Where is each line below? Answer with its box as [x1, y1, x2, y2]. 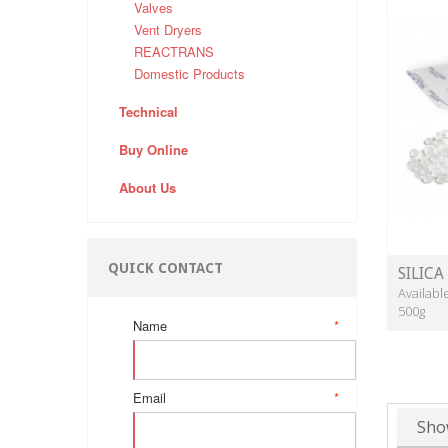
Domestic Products [134, 64, 245, 84]
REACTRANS [134, 42, 214, 62]
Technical [119, 102, 178, 122]
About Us [119, 178, 176, 198]
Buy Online [119, 140, 188, 160]
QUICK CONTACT [108, 260, 223, 277]
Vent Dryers [134, 20, 202, 40]
